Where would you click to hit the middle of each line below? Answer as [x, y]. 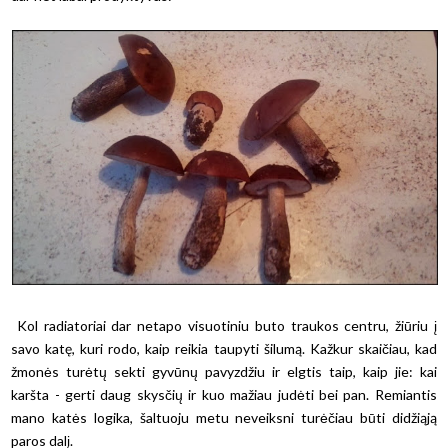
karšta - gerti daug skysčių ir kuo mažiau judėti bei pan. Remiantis [224, 395]
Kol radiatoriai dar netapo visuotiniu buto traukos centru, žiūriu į [224, 326]
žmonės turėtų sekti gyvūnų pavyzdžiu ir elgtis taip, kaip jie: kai [224, 372]
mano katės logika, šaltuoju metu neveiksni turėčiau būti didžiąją [224, 418]
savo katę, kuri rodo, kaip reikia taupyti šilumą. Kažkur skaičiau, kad [224, 349]
